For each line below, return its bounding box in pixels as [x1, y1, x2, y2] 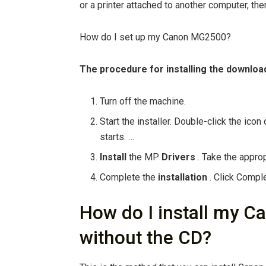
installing [166, 64, 209, 75]
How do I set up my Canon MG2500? [80, 31, 231, 43]
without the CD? [80, 227, 211, 249]
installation [158, 172, 210, 183]
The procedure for [80, 64, 166, 75]
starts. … [100, 131, 135, 143]
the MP [129, 151, 162, 163]
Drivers [161, 151, 198, 163]
